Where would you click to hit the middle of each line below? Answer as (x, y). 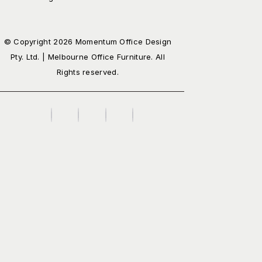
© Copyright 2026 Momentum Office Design (88, 42)
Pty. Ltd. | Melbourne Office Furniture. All (88, 57)
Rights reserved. (88, 72)
